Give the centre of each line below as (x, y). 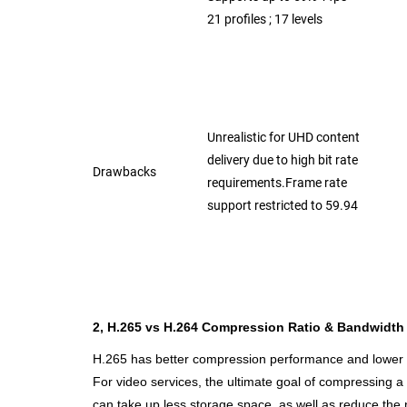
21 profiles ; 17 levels (280, 19)
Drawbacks (126, 172)
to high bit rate (317, 160)
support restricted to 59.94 (283, 205)
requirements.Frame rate (278, 183)
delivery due (242, 160)
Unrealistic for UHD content (283, 137)
